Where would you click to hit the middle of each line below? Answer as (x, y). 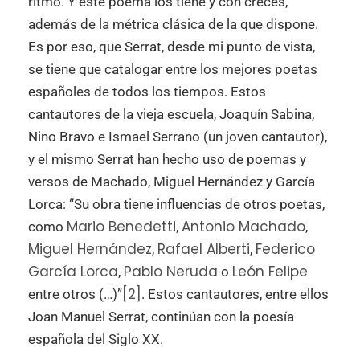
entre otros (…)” (75, 295)
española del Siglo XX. (96, 340)
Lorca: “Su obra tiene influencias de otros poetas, (176, 205)
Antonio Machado (243, 227)
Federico (285, 250)
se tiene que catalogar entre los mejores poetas (173, 70)
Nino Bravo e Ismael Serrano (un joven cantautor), (178, 137)
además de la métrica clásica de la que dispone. (173, 25)
